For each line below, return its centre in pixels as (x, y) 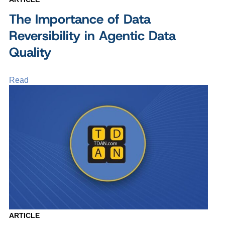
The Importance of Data (80, 19)
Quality (30, 52)
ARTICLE (24, 215)
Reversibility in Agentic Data (92, 36)
